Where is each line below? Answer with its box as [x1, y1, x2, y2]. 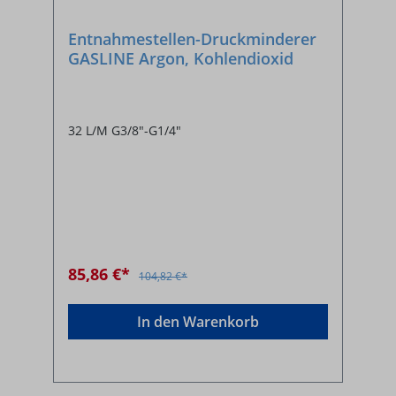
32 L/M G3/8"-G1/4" [68, 121, 181, 139]
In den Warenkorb [137, 311, 259, 331]
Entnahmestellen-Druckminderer [68, 27, 316, 49]
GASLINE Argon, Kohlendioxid [68, 47, 293, 69]
